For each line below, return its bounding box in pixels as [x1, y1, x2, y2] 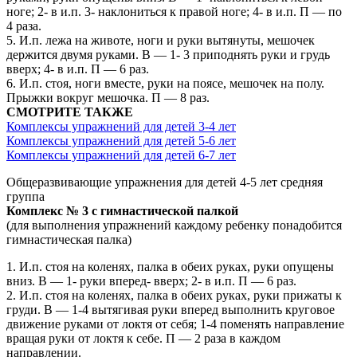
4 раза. [6, 19, 41, 33]
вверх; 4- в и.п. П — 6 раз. [6, 62, 149, 76]
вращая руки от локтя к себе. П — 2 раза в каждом [6, 331, 280, 346]
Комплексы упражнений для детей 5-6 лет [6, 134, 236, 148]
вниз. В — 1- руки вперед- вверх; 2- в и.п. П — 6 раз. [6, 274, 296, 288]
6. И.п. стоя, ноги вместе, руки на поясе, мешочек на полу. [6, 76, 324, 91]
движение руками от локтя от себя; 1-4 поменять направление [6, 317, 344, 331]
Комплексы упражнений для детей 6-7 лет [6, 148, 236, 163]
